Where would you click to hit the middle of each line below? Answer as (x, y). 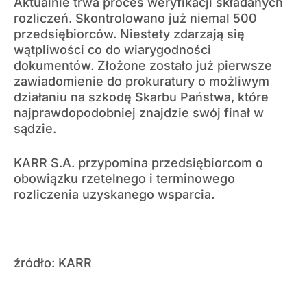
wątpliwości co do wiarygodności (112, 49)
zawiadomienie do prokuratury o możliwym (142, 81)
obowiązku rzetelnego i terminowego (124, 178)
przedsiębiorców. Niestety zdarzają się (129, 34)
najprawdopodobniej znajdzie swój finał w (139, 112)
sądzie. (35, 128)
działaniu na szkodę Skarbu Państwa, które (141, 97)
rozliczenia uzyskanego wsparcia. (114, 194)
